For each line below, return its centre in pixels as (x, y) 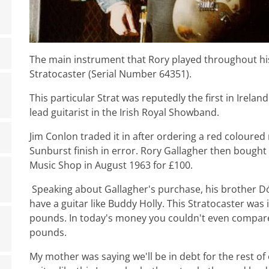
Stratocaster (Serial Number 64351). (110, 74)
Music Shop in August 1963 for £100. (111, 165)
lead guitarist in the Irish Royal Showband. (124, 112)
